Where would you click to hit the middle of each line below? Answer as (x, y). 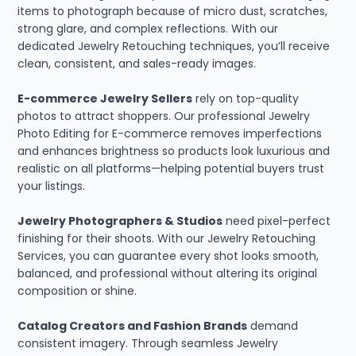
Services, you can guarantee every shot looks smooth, (168, 256)
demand (273, 326)
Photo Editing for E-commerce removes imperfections (170, 134)
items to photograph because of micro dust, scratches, (173, 12)
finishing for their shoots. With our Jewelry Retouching (167, 239)
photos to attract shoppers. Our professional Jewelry (164, 116)
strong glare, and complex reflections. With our (148, 29)
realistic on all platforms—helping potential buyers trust (171, 169)
